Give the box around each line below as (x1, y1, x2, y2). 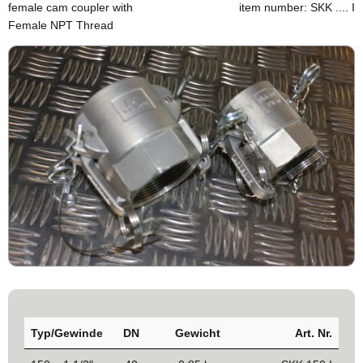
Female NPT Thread (8, 18, 113, 32)
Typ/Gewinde (31, 327, 103, 340)
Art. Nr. (295, 327, 332, 340)
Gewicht (174, 327, 220, 340)
